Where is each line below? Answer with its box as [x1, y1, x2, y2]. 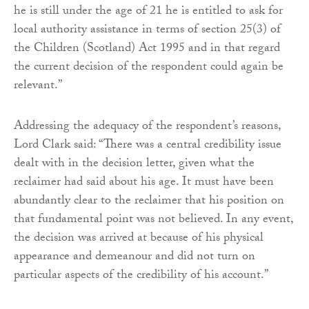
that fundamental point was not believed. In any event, [14, 209, 293, 231]
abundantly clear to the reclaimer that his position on [14, 190, 284, 212]
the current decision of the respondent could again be [14, 57, 283, 79]
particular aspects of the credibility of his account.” [14, 265, 268, 287]
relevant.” [14, 75, 62, 97]
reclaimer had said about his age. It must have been [14, 172, 274, 194]
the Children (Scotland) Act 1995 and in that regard [14, 38, 280, 60]
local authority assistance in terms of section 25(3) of [14, 19, 281, 41]
